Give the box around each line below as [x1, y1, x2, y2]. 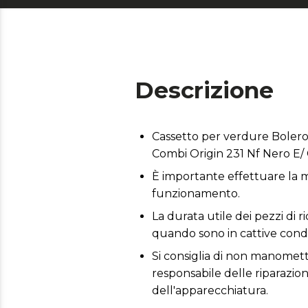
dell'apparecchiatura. [152, 284, 268, 297]
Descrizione [135, 76, 274, 104]
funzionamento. [152, 187, 240, 200]
